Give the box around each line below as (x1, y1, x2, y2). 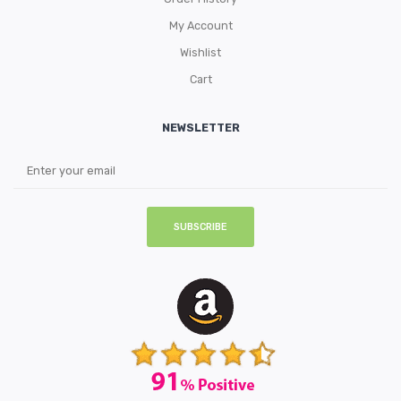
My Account (168, 18, 233, 32)
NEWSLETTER (161, 120, 240, 134)
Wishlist (180, 45, 221, 59)
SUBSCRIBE (174, 220, 227, 233)
